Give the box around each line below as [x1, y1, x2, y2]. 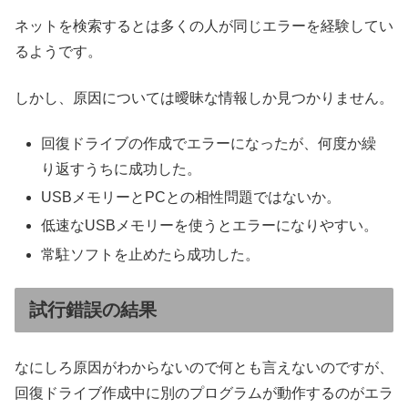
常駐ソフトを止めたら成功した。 [41, 246, 260, 262]
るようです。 [15, 44, 102, 60]
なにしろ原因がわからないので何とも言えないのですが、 [15, 360, 393, 376]
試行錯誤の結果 [29, 299, 157, 320]
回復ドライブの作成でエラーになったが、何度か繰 [41, 135, 377, 151]
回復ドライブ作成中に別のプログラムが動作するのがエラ [15, 385, 393, 402]
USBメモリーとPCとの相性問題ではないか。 [41, 189, 342, 206]
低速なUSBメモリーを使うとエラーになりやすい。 [41, 218, 379, 234]
